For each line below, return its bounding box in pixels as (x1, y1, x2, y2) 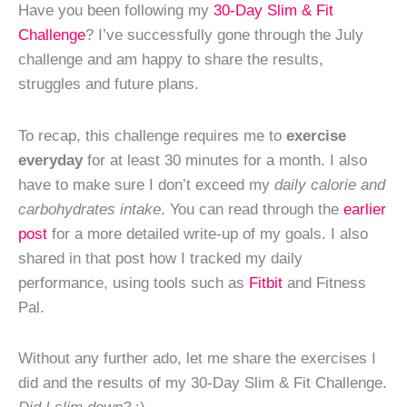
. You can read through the (161, 199, 343, 218)
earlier (343, 199, 386, 218)
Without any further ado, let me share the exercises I (18, 349, 376, 368)
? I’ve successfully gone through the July (85, 25, 363, 45)
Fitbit (249, 273, 283, 292)
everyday (18, 150, 83, 169)
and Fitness (283, 273, 366, 292)
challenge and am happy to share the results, (18, 50, 323, 69)
